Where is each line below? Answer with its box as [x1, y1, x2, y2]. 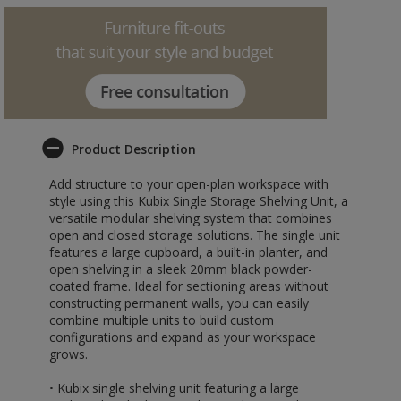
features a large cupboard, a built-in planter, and [49, 243, 328, 260]
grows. [49, 346, 88, 363]
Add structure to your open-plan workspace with [49, 175, 328, 192]
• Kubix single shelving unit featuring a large [49, 380, 299, 397]
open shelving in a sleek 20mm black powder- [49, 260, 312, 277]
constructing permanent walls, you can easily [49, 294, 309, 311]
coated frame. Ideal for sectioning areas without [49, 277, 328, 294]
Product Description [72, 141, 196, 158]
